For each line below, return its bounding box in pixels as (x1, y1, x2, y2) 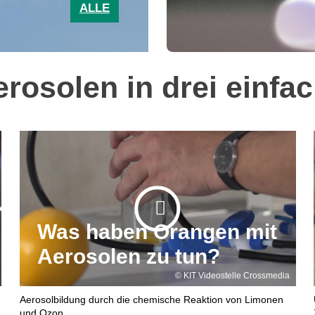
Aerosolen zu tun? (37, 245, 220, 269)
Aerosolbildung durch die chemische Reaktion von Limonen (19, 295, 283, 306)
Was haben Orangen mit (37, 220, 277, 244)
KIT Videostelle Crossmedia (184, 270, 290, 281)
